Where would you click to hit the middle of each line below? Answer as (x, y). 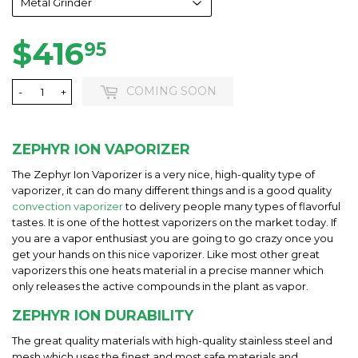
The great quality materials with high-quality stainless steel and (172, 340)
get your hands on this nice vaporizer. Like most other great (166, 255)
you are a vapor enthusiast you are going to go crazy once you (173, 239)
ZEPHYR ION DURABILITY (103, 316)
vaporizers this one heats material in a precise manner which (168, 270)
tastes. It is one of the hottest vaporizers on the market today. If (174, 223)
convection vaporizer (68, 207)
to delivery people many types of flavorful (232, 207)
